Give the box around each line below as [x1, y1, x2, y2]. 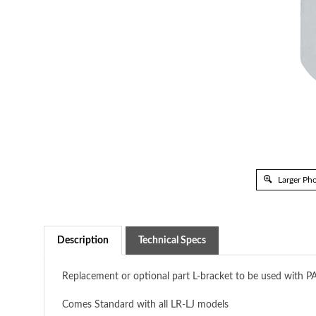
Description [57, 236, 109, 245]
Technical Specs [138, 236, 206, 245]
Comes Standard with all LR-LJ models [62, 300, 229, 310]
